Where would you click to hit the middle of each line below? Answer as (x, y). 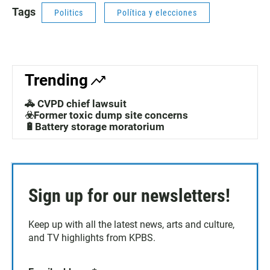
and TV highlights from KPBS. (92, 238)
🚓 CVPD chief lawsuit (76, 104)
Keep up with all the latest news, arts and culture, (131, 225)
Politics (69, 13)
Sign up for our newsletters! (129, 196)
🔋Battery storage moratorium (95, 127)
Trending (56, 80)
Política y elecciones (157, 13)
